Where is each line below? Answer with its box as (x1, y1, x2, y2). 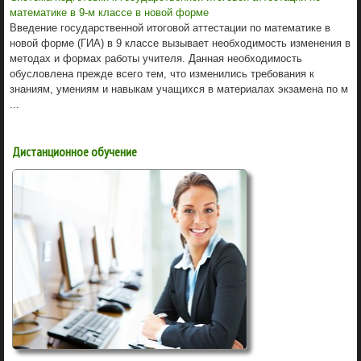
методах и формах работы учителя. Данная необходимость (10, 52, 302, 64)
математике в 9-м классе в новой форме (10, 6, 209, 19)
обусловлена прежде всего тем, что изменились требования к (10, 67, 314, 80)
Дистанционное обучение (12, 143, 137, 160)
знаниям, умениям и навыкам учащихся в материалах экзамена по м (10, 82, 348, 95)
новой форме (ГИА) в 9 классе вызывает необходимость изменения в (10, 36, 351, 49)
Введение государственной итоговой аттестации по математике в (10, 21, 330, 34)
